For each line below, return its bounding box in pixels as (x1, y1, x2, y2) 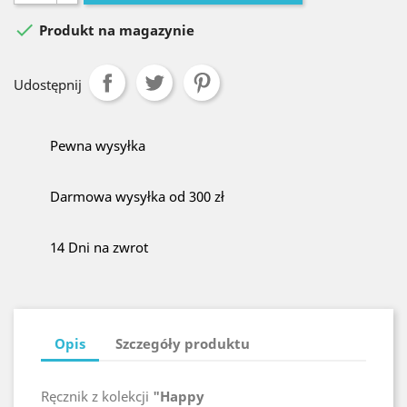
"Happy (153, 386, 204, 405)
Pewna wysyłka (50, 136, 145, 154)
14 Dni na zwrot (50, 238, 148, 256)
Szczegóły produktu (115, 333, 251, 352)
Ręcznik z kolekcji (41, 386, 153, 405)
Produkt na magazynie (35, 21, 194, 40)
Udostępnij (14, 75, 82, 94)
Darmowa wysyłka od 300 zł (50, 187, 224, 205)
